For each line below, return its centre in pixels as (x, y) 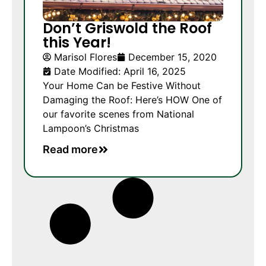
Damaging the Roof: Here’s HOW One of (132, 100)
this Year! (77, 43)
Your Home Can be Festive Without (122, 86)
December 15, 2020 (172, 57)
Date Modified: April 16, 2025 (120, 72)
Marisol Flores (85, 57)
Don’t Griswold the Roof (127, 28)
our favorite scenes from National (118, 114)
